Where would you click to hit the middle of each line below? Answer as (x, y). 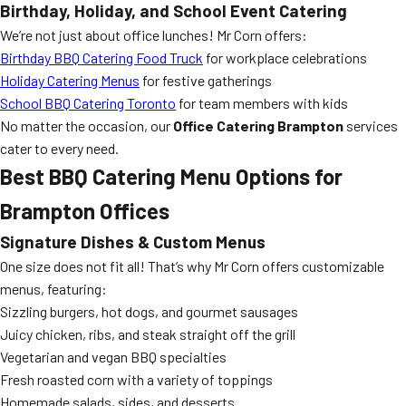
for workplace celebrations (285, 58)
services (371, 126)
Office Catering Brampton (258, 126)
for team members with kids (262, 103)
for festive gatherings (206, 80)
